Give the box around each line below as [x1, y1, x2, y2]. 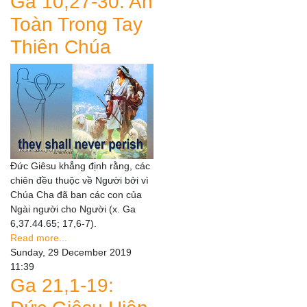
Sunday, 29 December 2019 [10, 246, 132, 258]
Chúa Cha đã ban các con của [10, 188, 142, 200]
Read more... [10, 232, 67, 243]
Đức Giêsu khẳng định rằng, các [10, 160, 150, 171]
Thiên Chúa [10, 36, 111, 58]
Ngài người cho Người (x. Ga [10, 203, 136, 214]
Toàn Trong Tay [10, 13, 143, 35]
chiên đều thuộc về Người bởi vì [10, 174, 149, 186]
